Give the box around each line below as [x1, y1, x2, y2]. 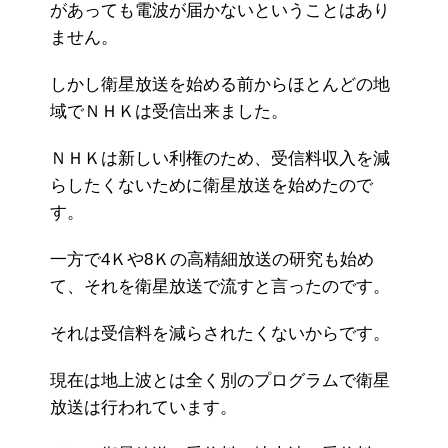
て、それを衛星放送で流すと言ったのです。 [50, 277, 390, 297]
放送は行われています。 [50, 398, 237, 418]
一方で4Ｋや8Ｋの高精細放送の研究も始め [50, 250, 374, 270]
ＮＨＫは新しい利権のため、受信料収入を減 [50, 149, 390, 169]
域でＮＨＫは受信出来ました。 [50, 102, 288, 122]
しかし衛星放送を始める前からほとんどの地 [50, 75, 390, 95]
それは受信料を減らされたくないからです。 [50, 324, 390, 344]
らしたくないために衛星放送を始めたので [50, 176, 373, 196]
